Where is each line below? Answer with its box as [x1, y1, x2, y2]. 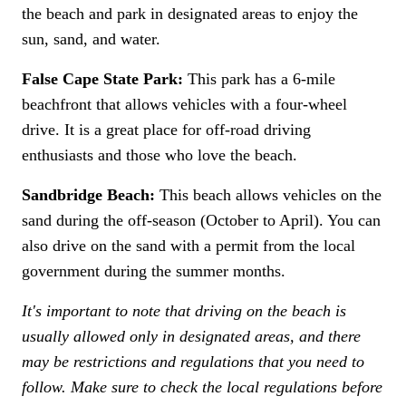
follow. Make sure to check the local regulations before [22, 377, 382, 396]
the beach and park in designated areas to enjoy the [22, 4, 358, 23]
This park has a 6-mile [183, 69, 335, 88]
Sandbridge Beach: [22, 185, 155, 204]
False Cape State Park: [22, 69, 183, 88]
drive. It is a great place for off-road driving [22, 120, 311, 139]
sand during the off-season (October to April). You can [22, 210, 381, 229]
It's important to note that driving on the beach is [22, 301, 346, 320]
